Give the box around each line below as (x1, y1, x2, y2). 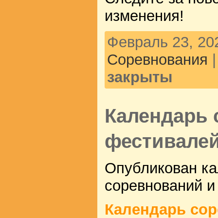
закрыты (107, 68, 172, 86)
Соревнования (107, 51, 208, 68)
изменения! (105, 7, 184, 24)
